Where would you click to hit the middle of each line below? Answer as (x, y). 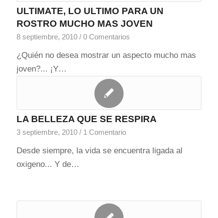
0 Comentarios (106, 37)
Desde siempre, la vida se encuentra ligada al (99, 151)
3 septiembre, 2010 (47, 132)
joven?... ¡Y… (41, 69)
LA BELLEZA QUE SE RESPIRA (86, 119)
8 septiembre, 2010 (47, 37)
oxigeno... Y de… (48, 164)
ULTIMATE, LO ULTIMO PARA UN (90, 11)
